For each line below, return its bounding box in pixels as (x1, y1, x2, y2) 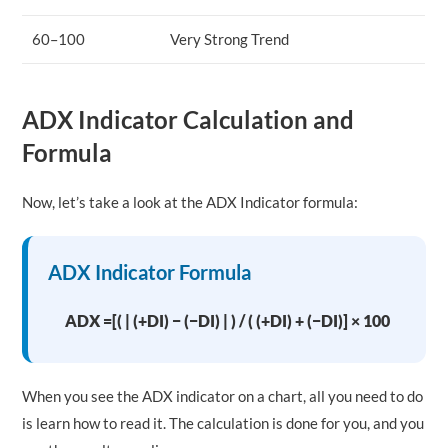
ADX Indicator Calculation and (22, 104, 355, 134)
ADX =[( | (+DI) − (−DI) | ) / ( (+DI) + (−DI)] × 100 (64, 310, 390, 330)
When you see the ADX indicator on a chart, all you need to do (22, 386, 424, 405)
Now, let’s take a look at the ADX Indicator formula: (22, 192, 359, 211)
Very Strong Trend (170, 29, 290, 48)
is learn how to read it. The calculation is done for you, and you (22, 413, 425, 432)
